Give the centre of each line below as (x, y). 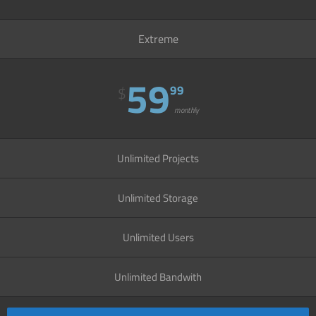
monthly (186, 110)
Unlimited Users (158, 238)
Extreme (158, 39)
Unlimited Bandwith (158, 277)
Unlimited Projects (158, 159)
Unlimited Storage (158, 198)
